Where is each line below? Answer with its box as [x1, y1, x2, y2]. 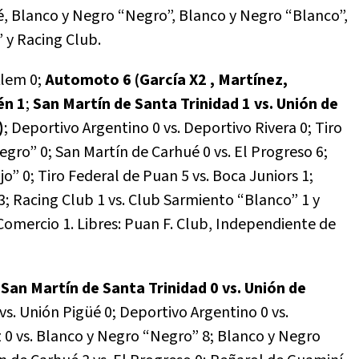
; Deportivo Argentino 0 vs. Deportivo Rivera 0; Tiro [4, 117, 342, 140]
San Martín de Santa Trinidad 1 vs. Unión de [33, 93, 338, 116]
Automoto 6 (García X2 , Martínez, [45, 69, 288, 92]
